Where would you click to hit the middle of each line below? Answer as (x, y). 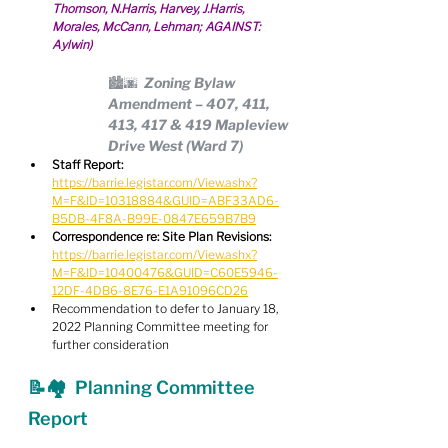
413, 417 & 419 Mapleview (199, 124)
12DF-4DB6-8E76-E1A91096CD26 (150, 290)
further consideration (110, 344)
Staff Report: (87, 164)
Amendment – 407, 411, (190, 103)
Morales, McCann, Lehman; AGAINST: (157, 26)
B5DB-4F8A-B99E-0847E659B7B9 (154, 218)
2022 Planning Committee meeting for (161, 326)
